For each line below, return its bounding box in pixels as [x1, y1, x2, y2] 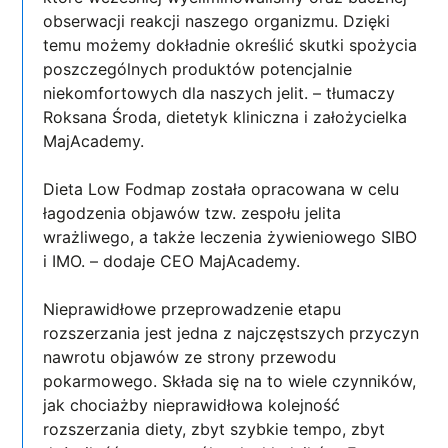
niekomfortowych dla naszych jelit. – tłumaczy [43, 82, 396, 103]
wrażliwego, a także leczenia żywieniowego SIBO [43, 226, 418, 247]
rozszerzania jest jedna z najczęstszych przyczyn [43, 322, 420, 343]
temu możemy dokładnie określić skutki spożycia [43, 34, 418, 55]
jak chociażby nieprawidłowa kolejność [43, 394, 341, 415]
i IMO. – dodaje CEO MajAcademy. [43, 250, 301, 271]
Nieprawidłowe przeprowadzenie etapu [43, 298, 342, 319]
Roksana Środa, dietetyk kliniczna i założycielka [43, 106, 408, 127]
